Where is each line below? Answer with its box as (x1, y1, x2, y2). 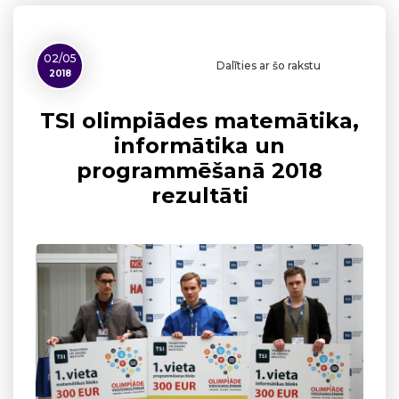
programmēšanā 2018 (77, 157, 322, 183)
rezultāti (151, 182, 248, 208)
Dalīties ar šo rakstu (216, 58, 321, 72)
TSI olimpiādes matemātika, (40, 107, 359, 134)
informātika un (114, 132, 285, 159)
